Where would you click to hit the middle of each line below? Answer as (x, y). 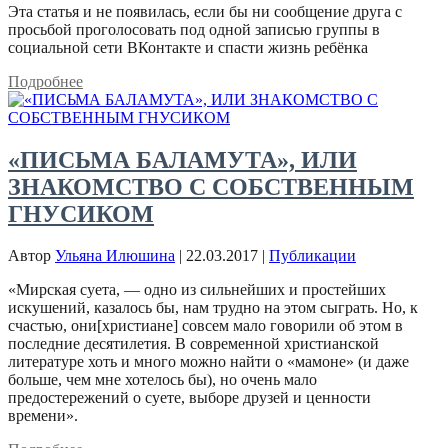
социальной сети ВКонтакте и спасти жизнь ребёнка (188, 47)
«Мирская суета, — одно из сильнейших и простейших (197, 290)
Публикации (312, 256)
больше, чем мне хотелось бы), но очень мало (162, 380)
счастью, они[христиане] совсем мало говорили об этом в (205, 326)
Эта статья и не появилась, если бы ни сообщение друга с (205, 11)
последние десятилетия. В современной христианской (193, 344)
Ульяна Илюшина (115, 256)
